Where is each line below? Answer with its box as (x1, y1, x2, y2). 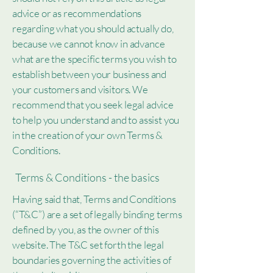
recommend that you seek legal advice (12, 98, 174, 111)
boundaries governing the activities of (12, 253, 171, 266)
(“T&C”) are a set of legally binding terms (12, 208, 182, 221)
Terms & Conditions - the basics (15, 171, 160, 184)
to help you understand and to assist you (12, 113, 180, 126)
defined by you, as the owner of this (12, 223, 159, 236)
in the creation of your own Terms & (12, 129, 163, 141)
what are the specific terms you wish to (12, 52, 177, 65)
